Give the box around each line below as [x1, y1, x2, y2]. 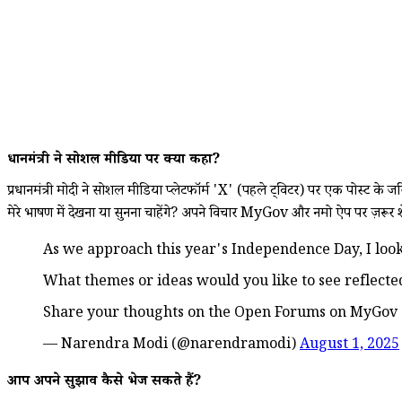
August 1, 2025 [300, 334, 399, 357]
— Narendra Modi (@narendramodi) [43, 334, 300, 357]
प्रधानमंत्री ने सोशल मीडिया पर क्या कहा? [7, 149, 221, 172]
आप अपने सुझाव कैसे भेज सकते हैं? [7, 371, 202, 394]
